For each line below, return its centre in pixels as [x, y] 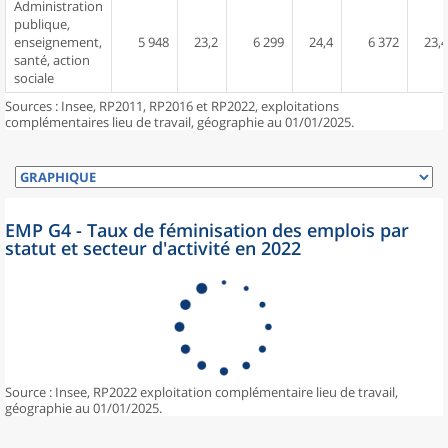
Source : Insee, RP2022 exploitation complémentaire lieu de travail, [201, 392]
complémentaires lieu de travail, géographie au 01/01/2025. [179, 122]
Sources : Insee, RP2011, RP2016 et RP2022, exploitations [172, 106]
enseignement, [58, 42]
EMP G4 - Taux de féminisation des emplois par [207, 230]
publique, [42, 24]
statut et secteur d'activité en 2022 [153, 248]
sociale [34, 78]
